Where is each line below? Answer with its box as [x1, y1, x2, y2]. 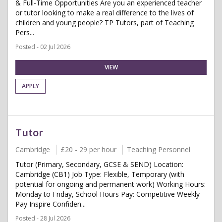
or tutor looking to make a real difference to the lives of [15, 8, 194, 17]
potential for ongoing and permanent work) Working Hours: [15, 179, 206, 189]
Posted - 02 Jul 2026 [15, 43, 70, 51]
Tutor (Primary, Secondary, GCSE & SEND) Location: [15, 160, 183, 169]
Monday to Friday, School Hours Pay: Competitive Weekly [15, 189, 200, 199]
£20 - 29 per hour [60, 145, 116, 154]
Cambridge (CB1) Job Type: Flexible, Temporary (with [15, 169, 184, 179]
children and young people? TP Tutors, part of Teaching [15, 18, 194, 27]
